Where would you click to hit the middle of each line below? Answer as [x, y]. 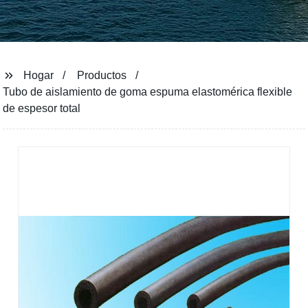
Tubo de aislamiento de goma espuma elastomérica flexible [148, 92]
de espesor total [42, 108]
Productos [102, 75]
